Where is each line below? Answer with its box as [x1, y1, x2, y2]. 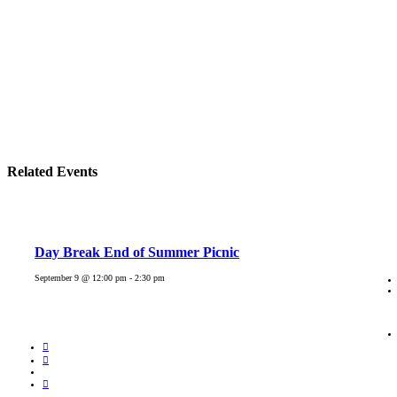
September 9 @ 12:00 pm [35, 272, 128, 283]
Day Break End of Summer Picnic [35, 244, 240, 260]
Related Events [7, 164, 97, 180]
